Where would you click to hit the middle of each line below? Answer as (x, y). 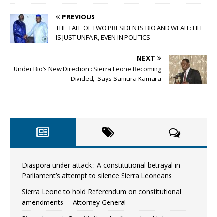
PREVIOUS (78, 16)
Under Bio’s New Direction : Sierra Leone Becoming (87, 69)
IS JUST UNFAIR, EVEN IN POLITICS (103, 37)
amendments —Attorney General (74, 202)
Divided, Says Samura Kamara (116, 78)
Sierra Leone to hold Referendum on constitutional (101, 191)
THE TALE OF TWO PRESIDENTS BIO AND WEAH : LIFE (130, 27)
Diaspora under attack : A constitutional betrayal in (101, 165)
